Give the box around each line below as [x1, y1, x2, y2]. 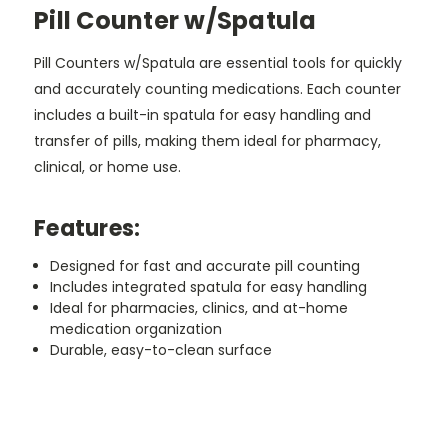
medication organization [50, 318, 223, 339]
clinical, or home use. [34, 156, 181, 177]
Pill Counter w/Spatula [34, 3, 317, 37]
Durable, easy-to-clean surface [50, 339, 273, 360]
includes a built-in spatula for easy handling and [34, 104, 371, 125]
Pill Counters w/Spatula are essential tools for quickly [34, 52, 402, 73]
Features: [34, 212, 141, 244]
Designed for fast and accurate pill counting [50, 255, 361, 276]
